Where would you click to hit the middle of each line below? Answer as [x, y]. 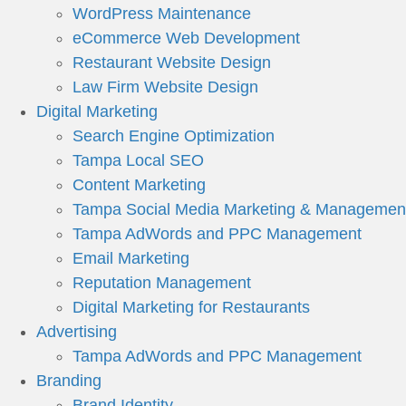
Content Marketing [139, 185]
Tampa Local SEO [138, 160]
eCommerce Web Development [186, 38]
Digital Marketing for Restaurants [191, 307]
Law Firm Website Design [165, 87]
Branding [69, 381]
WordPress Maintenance [162, 14]
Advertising [77, 332]
